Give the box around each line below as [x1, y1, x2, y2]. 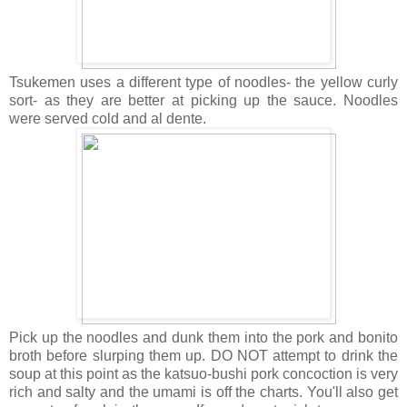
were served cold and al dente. [9, 110, 206, 126]
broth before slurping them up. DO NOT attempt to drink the [9, 347, 398, 363]
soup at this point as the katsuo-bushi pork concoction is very [9, 365, 398, 382]
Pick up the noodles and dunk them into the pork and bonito [9, 329, 398, 345]
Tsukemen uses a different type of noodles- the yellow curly [9, 74, 398, 90]
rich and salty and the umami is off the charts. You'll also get [9, 383, 398, 400]
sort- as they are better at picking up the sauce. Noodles [9, 92, 398, 108]
